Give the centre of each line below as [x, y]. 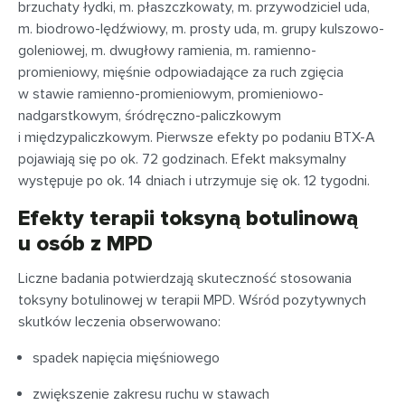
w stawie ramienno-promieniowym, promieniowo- [171, 94]
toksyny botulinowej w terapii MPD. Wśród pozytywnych [192, 300]
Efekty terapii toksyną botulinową [188, 218]
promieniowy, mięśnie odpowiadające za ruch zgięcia [181, 72]
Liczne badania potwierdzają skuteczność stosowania [185, 278]
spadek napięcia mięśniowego [126, 358]
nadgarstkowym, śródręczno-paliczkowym [150, 116]
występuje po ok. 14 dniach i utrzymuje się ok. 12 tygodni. [194, 181]
